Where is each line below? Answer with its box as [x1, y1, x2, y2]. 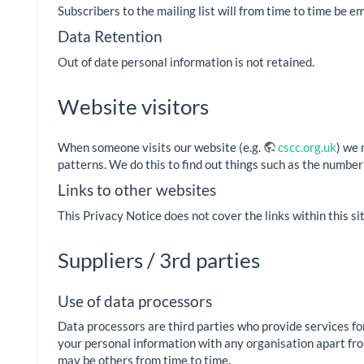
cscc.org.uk [278, 139, 336, 154]
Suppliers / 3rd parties [58, 246, 260, 273]
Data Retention [58, 27, 162, 46]
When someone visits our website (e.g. [58, 139, 263, 154]
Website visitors [58, 93, 209, 119]
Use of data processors [58, 291, 212, 310]
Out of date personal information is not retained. [58, 54, 314, 69]
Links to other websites [58, 180, 216, 200]
